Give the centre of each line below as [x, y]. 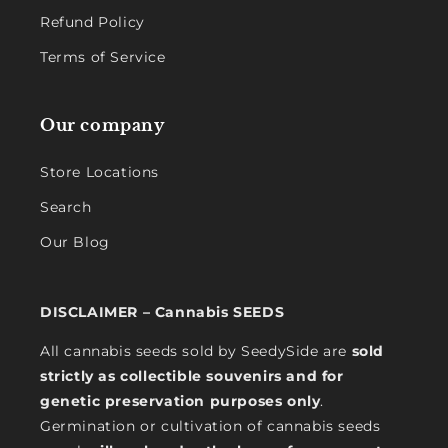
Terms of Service [103, 57]
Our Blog [75, 242]
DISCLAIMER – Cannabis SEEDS [162, 312]
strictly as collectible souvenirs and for [192, 376]
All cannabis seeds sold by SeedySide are [196, 351]
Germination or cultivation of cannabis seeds [210, 426]
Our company [102, 125]
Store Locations [99, 172]
